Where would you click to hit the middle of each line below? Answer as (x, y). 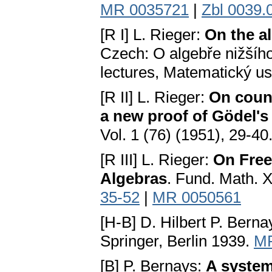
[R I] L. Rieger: (152, 35)
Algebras (134, 179)
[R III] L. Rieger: (157, 160)
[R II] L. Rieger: (155, 97)
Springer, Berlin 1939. (177, 241)
